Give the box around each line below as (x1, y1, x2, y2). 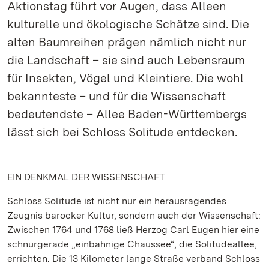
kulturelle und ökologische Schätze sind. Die (7, 17, 249, 31)
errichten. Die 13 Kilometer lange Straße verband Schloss (7, 253, 260, 264)
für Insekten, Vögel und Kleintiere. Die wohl (7, 71, 244, 85)
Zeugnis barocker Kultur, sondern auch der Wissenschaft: (7, 210, 261, 221)
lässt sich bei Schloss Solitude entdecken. (7, 125, 237, 139)
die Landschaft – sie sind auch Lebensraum (7, 53, 245, 67)
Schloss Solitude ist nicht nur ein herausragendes (7, 195, 226, 207)
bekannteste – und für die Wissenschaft (7, 89, 226, 103)
